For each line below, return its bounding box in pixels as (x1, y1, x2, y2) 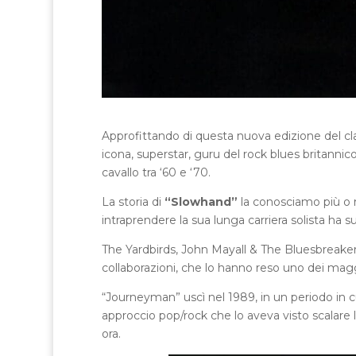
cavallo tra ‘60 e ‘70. (101, 164, 211, 180)
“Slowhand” (164, 194, 238, 209)
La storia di (101, 194, 164, 209)
